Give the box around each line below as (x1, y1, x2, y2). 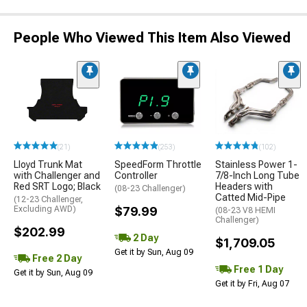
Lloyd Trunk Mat (14, 159, 82, 170)
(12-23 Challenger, (14, 195, 83, 204)
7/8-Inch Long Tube (215, 170, 299, 181)
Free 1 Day (232, 263, 283, 275)
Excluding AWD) (14, 204, 76, 214)
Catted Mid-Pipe (215, 192, 286, 203)
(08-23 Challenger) (114, 184, 186, 193)
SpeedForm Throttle (114, 159, 201, 170)
